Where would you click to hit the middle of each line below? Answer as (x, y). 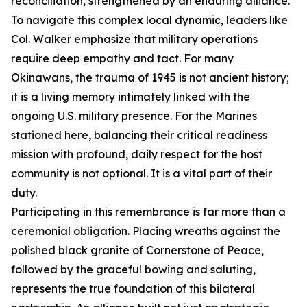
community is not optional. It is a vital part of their (142, 173)
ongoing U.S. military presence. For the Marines (134, 116)
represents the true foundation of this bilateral (133, 288)
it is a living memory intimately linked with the (131, 97)
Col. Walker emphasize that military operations (134, 39)
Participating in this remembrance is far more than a (148, 212)
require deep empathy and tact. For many (122, 58)
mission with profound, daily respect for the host (137, 154)
